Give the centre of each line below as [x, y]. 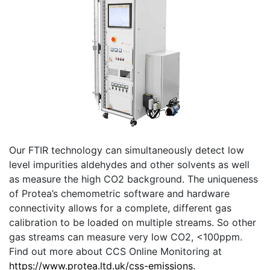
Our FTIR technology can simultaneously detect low [127, 150]
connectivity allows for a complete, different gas [120, 208]
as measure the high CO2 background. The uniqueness [133, 179]
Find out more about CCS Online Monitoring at [115, 251]
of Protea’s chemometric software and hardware [119, 193]
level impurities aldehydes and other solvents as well [129, 164]
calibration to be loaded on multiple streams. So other [133, 222]
